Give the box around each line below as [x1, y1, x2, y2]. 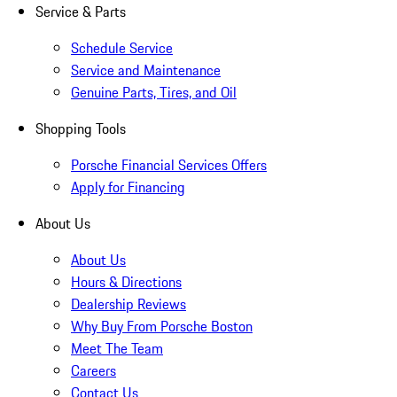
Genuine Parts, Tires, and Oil [71, 81, 237, 103]
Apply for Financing [71, 175, 185, 198]
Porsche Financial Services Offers [71, 153, 267, 175]
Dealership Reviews [71, 292, 186, 315]
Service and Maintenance [71, 58, 221, 81]
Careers [71, 359, 116, 381]
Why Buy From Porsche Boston [71, 315, 253, 337]
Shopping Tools [35, 117, 126, 139]
